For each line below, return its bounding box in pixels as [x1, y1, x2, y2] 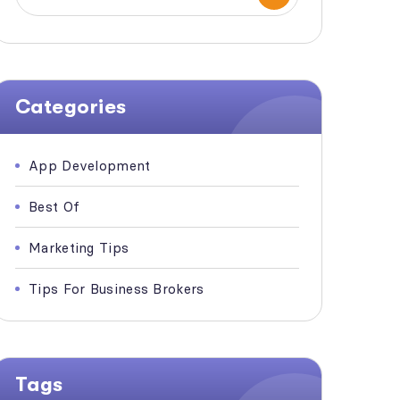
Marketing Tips [29, 239, 129, 256]
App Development [29, 157, 151, 174]
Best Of [29, 198, 80, 215]
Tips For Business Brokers [29, 280, 204, 297]
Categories [15, 96, 127, 118]
